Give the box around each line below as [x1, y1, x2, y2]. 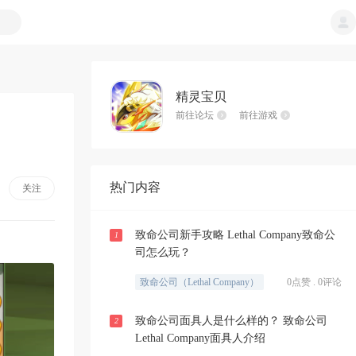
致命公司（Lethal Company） [140, 277, 259, 288]
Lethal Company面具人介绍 [135, 332, 265, 344]
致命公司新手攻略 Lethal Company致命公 [135, 229, 335, 241]
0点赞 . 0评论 [287, 277, 342, 288]
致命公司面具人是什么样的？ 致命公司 [135, 315, 327, 327]
